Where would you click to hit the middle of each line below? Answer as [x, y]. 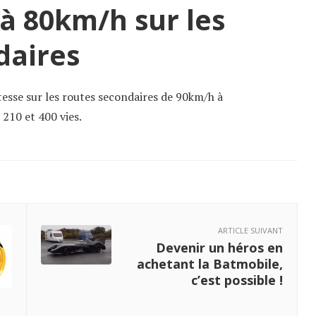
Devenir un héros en [219, 247]
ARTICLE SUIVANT [250, 230]
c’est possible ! [237, 280]
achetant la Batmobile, [210, 263]
